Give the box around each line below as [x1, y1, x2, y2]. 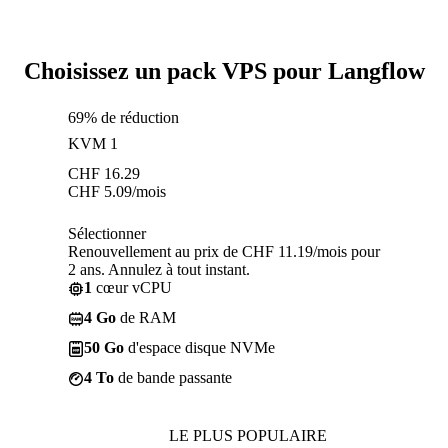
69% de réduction [68, 108, 179, 126]
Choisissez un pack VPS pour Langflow [23, 57, 425, 84]
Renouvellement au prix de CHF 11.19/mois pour [68, 242, 380, 260]
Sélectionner [68, 224, 146, 242]
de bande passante [114, 368, 232, 386]
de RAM [116, 308, 176, 326]
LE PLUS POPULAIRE [169, 426, 327, 444]
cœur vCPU [92, 278, 172, 296]
